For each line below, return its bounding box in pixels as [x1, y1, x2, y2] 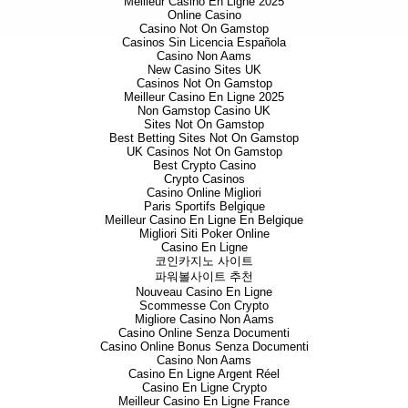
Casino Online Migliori [147, 185, 261, 199]
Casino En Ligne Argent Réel [128, 366, 280, 381]
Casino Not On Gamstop [139, 21, 269, 36]
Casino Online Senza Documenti [118, 325, 290, 340]
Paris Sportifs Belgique [143, 199, 265, 213]
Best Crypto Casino [152, 158, 256, 172]
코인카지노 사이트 [155, 253, 253, 268]
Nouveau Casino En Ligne [136, 284, 272, 299]
